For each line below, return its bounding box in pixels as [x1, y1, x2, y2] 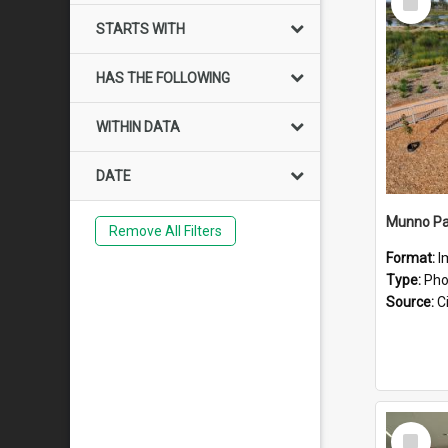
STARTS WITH [96, 21, 185, 37]
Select [395, 421, 438, 439]
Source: [386, 294, 437, 310]
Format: [386, 250, 438, 266]
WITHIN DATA [96, 119, 180, 135]
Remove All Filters [108, 223, 222, 239]
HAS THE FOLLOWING [96, 70, 230, 86]
